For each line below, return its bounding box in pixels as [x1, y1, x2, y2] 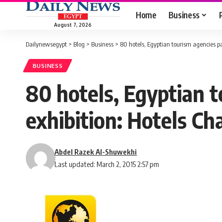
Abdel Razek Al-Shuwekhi [55, 147, 137, 157]
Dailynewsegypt [26, 40, 67, 48]
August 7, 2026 [54, 21, 92, 28]
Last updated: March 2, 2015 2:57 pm [55, 160, 160, 169]
